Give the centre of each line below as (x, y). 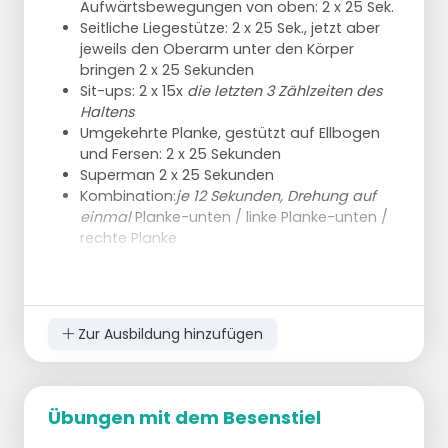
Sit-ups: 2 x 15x (133, 91)
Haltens (107, 112)
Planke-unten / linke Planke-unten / (259, 217)
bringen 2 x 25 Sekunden (167, 70)
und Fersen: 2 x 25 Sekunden (180, 154)
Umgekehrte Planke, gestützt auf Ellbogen (230, 133)
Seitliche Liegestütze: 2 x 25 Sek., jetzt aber (230, 28)
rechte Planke (128, 238)
